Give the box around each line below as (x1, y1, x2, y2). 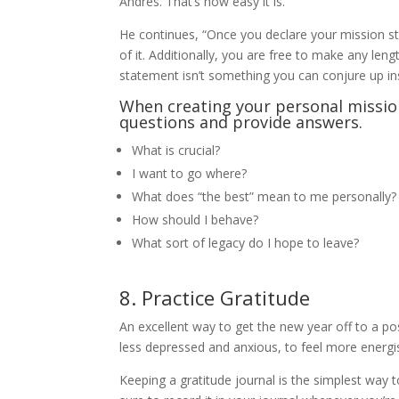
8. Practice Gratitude (119, 284, 311, 311)
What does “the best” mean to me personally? (132, 188, 397, 205)
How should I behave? (132, 211, 259, 228)
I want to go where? (132, 165, 248, 182)
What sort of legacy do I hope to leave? (132, 234, 360, 251)
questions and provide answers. (119, 111, 363, 133)
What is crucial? (132, 142, 221, 159)
